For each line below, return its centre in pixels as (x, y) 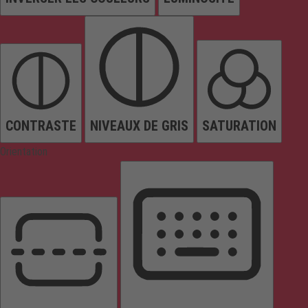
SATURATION (239, 125)
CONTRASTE (41, 125)
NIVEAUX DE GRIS (139, 125)
